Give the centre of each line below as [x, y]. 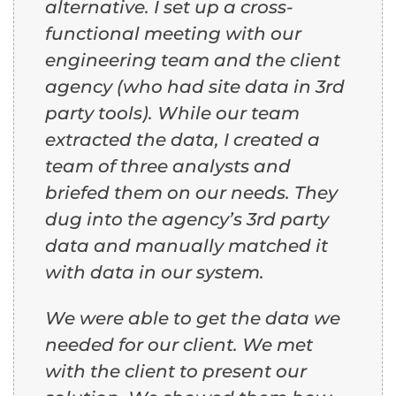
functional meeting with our [173, 33]
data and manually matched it [187, 245]
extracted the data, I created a [183, 139]
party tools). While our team [172, 113]
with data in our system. [155, 272]
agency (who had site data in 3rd [195, 86]
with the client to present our [176, 371]
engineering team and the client [193, 60]
